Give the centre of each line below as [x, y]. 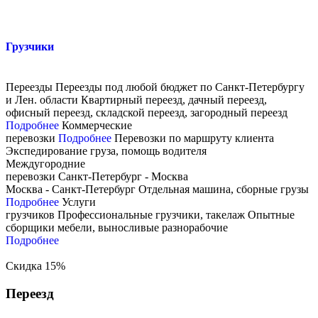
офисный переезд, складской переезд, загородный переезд [147, 113]
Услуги [79, 202]
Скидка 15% [35, 266]
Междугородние [45, 164]
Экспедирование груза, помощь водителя [106, 151]
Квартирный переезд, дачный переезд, [174, 100]
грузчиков [30, 215]
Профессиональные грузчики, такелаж [151, 215]
